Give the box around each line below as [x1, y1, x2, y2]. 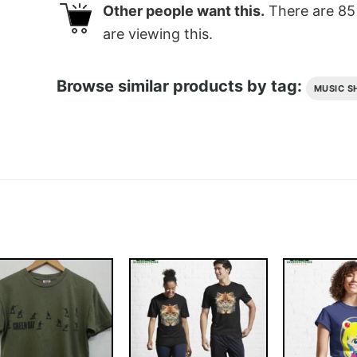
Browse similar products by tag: [56, 76, 306, 96]
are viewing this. [102, 25, 213, 43]
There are [264, 2, 338, 20]
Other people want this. [102, 2, 265, 20]
